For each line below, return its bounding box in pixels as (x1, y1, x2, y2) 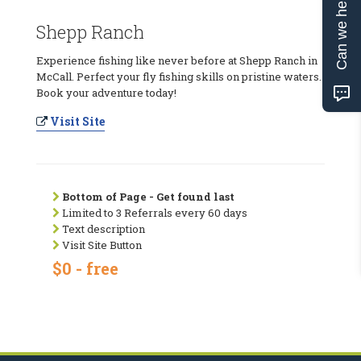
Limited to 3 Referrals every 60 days (60, 205, 247, 220)
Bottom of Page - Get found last (62, 189, 234, 204)
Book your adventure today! (36, 85, 176, 100)
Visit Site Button (60, 237, 142, 252)
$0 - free (52, 257, 118, 279)
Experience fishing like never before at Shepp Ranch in (36, 52, 317, 68)
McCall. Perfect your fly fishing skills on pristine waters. (36, 68, 322, 84)
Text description (60, 221, 145, 236)
